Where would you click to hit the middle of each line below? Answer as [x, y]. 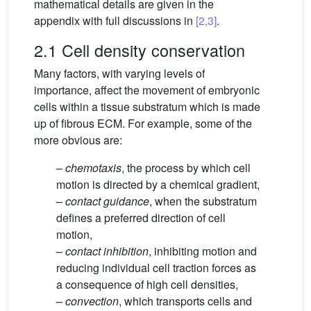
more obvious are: [78, 140]
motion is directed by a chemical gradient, [158, 185]
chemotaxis [93, 168]
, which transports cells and [185, 301]
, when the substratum [203, 201]
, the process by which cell [186, 168]
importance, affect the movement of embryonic [147, 90]
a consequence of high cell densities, [147, 285]
